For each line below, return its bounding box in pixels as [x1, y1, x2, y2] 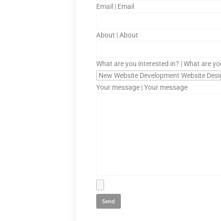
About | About [96, 31, 138, 39]
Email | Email [96, 2, 134, 10]
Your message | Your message [96, 83, 187, 91]
